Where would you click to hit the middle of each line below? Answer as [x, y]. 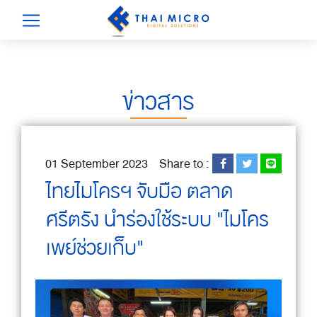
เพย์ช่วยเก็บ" [95, 248]
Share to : [186, 164]
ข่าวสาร [158, 102]
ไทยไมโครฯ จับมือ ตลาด [139, 192]
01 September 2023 [97, 164]
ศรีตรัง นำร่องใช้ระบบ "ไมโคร [157, 220]
